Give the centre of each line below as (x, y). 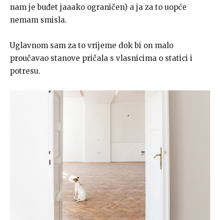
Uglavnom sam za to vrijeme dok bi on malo (92, 45)
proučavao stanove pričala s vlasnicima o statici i (101, 58)
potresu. (25, 71)
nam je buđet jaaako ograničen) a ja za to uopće (98, 7)
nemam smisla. (38, 20)
